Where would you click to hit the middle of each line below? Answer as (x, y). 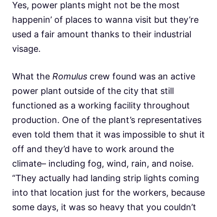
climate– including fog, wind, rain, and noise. (103, 163)
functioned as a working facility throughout (101, 105)
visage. (28, 48)
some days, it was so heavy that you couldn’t (104, 207)
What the (31, 76)
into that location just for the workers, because (108, 192)
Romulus (70, 76)
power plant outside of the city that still (93, 91)
